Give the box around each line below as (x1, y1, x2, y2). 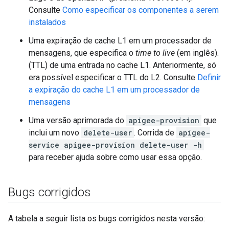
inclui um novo (29, 128, 81, 138)
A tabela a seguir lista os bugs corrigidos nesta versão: (8, 214, 205, 223)
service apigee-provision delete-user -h (29, 140, 202, 150)
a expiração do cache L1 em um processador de (29, 85, 200, 95)
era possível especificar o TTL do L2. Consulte (29, 73, 197, 82)
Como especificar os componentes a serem (62, 5, 219, 15)
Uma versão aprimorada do (29, 116, 126, 125)
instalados (29, 17, 66, 27)
